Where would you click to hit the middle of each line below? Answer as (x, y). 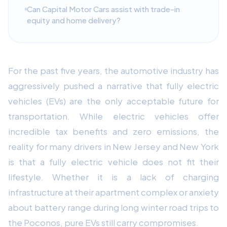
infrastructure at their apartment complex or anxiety (113, 192)
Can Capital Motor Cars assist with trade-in (104, 9)
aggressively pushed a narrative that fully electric (113, 85)
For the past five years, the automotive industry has (113, 70)
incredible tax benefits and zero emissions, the (113, 131)
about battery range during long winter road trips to (113, 207)
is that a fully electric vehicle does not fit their (113, 161)
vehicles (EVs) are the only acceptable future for (113, 101)
